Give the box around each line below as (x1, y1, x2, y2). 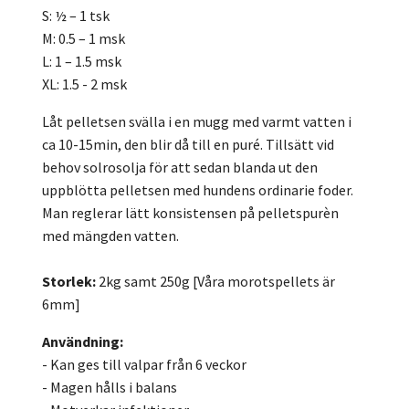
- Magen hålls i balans (42, 378, 177, 397)
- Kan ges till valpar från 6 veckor (42, 355, 246, 374)
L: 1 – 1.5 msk (42, 52, 124, 71)
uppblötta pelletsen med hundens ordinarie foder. (42, 181, 353, 200)
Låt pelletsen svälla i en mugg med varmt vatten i (42, 112, 351, 131)
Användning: (42, 332, 123, 351)
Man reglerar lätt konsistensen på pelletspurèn (42, 204, 339, 223)
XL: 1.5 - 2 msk (42, 75, 127, 94)
